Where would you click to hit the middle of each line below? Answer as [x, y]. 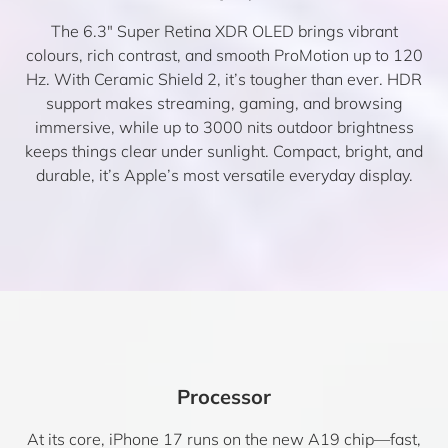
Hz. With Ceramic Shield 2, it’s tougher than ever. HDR [224, 78]
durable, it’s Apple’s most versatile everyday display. [224, 174]
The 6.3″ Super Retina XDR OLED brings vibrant [224, 30]
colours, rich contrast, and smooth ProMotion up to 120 [224, 54]
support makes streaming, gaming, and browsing [224, 102]
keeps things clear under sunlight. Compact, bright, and [224, 150]
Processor [224, 396]
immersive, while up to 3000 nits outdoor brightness [224, 126]
